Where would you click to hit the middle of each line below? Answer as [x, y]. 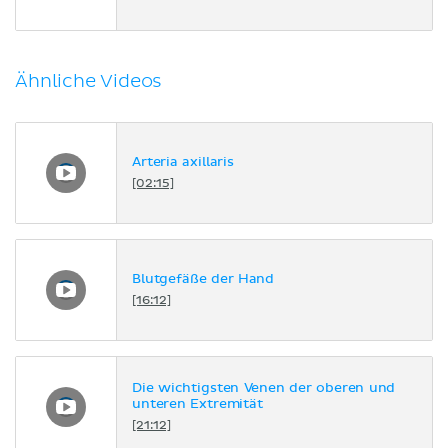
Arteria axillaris [183, 163]
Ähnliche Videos [89, 81]
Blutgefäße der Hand [203, 280]
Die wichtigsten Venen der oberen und [264, 389]
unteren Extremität [197, 405]
